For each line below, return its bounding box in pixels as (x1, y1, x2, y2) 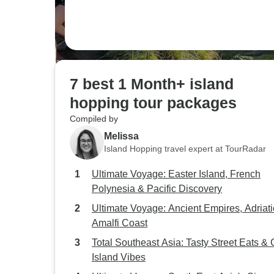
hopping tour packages (70, 94, 237, 111)
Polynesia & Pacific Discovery (92, 183, 222, 194)
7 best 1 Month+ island (70, 75, 234, 92)
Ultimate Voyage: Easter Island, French (92, 169, 261, 179)
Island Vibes (92, 252, 146, 262)
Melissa (104, 130, 139, 141)
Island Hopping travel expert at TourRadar (104, 143, 266, 154)
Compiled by (70, 114, 118, 124)
